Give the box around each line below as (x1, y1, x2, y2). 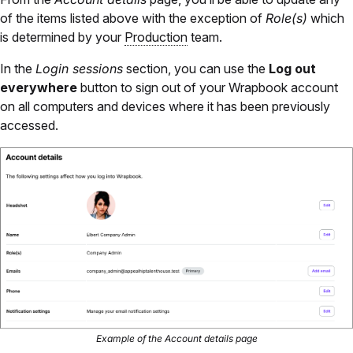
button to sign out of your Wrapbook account (77, 79, 338, 95)
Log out (269, 60, 316, 76)
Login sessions (35, 60, 123, 76)
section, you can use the (123, 60, 269, 76)
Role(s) (266, 9, 307, 26)
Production (124, 28, 188, 45)
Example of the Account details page (95, 332, 258, 344)
